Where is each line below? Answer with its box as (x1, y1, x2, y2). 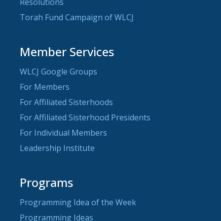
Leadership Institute (20, 142, 95, 153)
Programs (20, 174, 73, 190)
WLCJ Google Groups (20, 66, 97, 77)
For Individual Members (20, 127, 107, 138)
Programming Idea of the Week (20, 196, 136, 208)
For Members (20, 81, 70, 92)
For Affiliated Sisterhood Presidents (20, 111, 150, 123)
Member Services (20, 43, 114, 60)
